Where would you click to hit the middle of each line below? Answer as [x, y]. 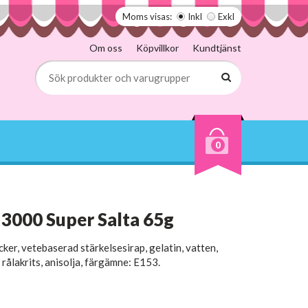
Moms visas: [147, 16]
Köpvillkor [157, 48]
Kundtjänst [217, 48]
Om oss [106, 48]
